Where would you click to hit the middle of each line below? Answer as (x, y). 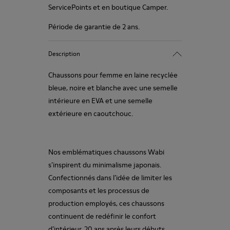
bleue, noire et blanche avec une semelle (113, 88)
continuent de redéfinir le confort (102, 216)
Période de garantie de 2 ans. (94, 27)
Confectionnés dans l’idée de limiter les (110, 178)
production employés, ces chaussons (106, 203)
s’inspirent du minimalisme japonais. (105, 165)
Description (64, 53)
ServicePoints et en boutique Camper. (108, 7)
